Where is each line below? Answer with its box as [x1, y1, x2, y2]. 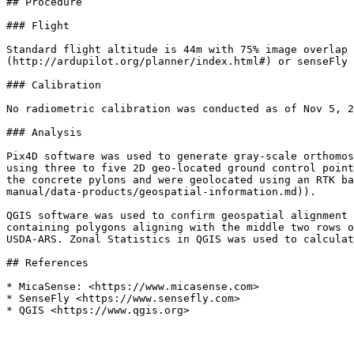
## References [6, 257, 88, 269]
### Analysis [6, 126, 82, 138]
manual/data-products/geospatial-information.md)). [6, 186, 316, 198]
